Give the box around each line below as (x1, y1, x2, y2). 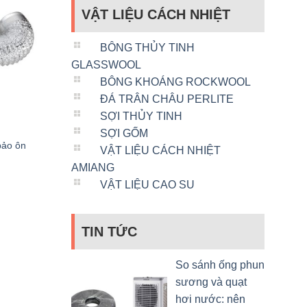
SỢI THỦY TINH (99, 110, 182, 122)
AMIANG (71, 161, 114, 173)
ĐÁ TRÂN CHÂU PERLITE (99, 93, 234, 105)
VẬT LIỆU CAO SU (99, 178, 195, 191)
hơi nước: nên (175, 293, 245, 305)
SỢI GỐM (99, 127, 148, 139)
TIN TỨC (81, 223, 137, 239)
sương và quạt (175, 275, 247, 288)
